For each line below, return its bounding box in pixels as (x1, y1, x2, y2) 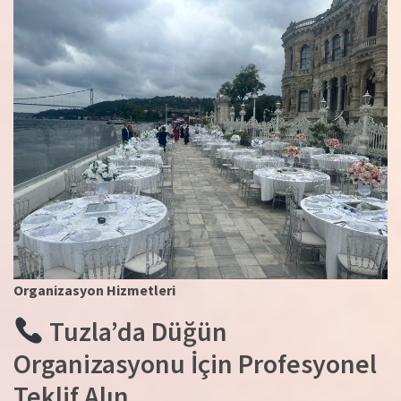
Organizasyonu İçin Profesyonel (13, 346, 377, 381)
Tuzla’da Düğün (44, 314, 228, 349)
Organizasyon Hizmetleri (13, 281, 175, 300)
